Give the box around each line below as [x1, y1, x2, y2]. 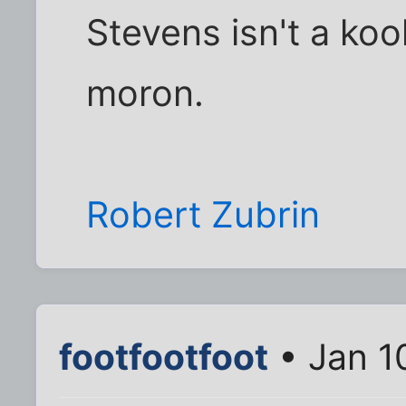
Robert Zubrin [86, 192, 321, 237]
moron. [86, 71, 205, 115]
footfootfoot [59, 334, 268, 378]
